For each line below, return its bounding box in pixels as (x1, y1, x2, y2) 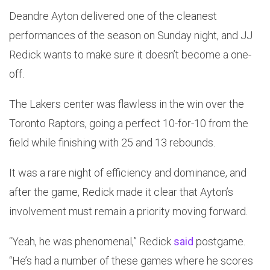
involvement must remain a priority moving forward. (9, 205, 248, 218)
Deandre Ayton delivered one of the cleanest (9, 10, 217, 23)
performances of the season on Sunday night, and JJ (9, 29, 253, 42)
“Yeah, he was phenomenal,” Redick (9, 235, 174, 248)
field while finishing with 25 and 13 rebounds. (9, 136, 215, 149)
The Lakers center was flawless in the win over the (9, 98, 244, 111)
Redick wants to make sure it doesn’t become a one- (9, 48, 251, 61)
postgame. (193, 235, 245, 248)
